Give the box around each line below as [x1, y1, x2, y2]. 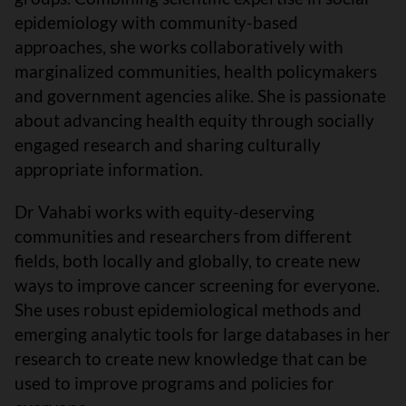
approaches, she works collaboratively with [14, 35, 343, 57]
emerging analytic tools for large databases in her [14, 323, 391, 344]
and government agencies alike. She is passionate [14, 84, 386, 106]
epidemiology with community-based [14, 11, 298, 33]
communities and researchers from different [14, 225, 352, 246]
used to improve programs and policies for [14, 372, 334, 393]
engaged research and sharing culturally [14, 133, 321, 155]
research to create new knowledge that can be [14, 347, 367, 369]
